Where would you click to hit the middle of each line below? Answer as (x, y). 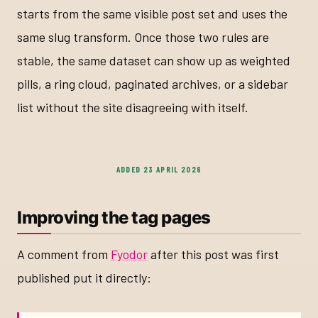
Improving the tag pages (114, 218)
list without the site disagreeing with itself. (133, 108)
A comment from (64, 254)
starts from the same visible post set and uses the (152, 14)
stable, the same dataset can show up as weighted (154, 61)
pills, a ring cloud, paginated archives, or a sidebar (153, 84)
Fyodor (129, 254)
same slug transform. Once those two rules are (143, 37)
